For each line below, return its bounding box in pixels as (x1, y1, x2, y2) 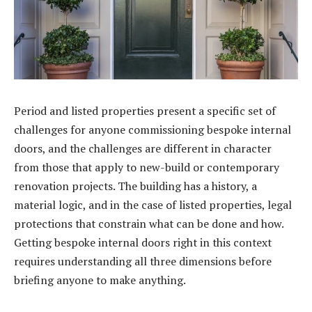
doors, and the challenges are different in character (14, 141, 272, 157)
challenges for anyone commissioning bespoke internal (14, 122, 291, 138)
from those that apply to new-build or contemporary (14, 159, 279, 175)
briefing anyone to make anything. (14, 272, 186, 288)
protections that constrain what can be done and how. (14, 216, 283, 232)
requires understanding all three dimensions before (14, 253, 272, 270)
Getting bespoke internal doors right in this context (14, 235, 272, 251)
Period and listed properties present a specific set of (14, 103, 276, 119)
